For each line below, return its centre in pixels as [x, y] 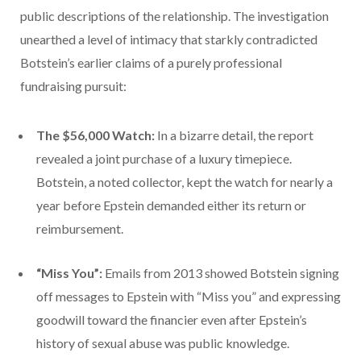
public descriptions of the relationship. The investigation [174, 16]
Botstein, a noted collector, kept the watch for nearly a [185, 182]
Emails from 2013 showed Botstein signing [221, 273]
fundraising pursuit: [73, 86]
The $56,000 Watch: [95, 135]
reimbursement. [80, 229]
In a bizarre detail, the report [234, 135]
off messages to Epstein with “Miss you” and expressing [189, 297]
